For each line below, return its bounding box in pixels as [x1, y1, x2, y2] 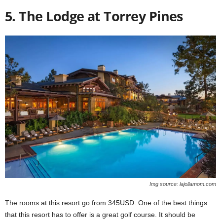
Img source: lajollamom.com [149, 181, 216, 187]
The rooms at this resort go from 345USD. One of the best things [5, 199, 207, 207]
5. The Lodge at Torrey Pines [5, 6, 183, 25]
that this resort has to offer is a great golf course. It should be [5, 211, 195, 219]
